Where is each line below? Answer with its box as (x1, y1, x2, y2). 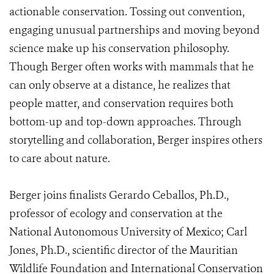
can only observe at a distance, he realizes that (9, 78, 231, 92)
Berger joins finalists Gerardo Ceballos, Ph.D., (9, 188, 229, 202)
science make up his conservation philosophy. (9, 41, 229, 56)
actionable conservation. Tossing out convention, (9, 4, 245, 19)
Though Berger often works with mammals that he (9, 59, 254, 74)
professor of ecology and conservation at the (9, 206, 223, 221)
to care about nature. (9, 151, 110, 166)
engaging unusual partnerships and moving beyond (9, 23, 260, 37)
